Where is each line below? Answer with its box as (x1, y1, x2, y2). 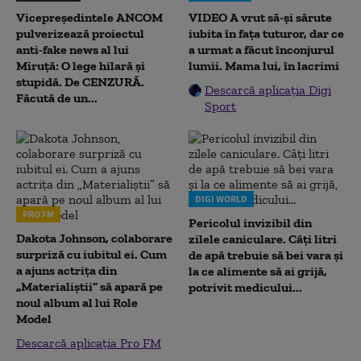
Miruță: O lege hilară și (16, 57, 145, 73)
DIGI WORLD (195, 192, 247, 205)
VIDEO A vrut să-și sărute (189, 9, 332, 25)
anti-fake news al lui (16, 41, 129, 57)
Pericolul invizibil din (189, 214, 312, 230)
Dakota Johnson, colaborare (16, 230, 172, 246)
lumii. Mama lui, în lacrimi (189, 57, 339, 73)
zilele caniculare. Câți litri (189, 230, 337, 247)
